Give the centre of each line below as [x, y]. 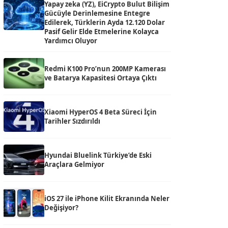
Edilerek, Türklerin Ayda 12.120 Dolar [105, 22]
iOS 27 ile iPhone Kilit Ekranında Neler [107, 198]
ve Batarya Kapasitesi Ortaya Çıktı [101, 78]
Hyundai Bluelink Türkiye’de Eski [98, 155]
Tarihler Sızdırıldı [72, 121]
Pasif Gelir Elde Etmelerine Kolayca [102, 32]
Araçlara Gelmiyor [74, 164]
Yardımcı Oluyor [71, 41]
